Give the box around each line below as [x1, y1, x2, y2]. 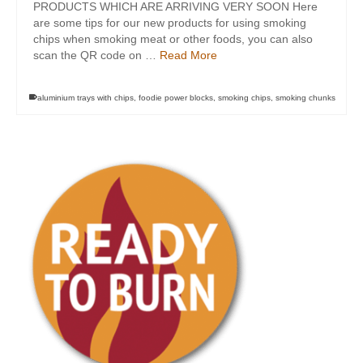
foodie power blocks [139, 93, 213, 102]
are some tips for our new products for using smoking [33, 16, 306, 29]
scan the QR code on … [33, 49, 160, 62]
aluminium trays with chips [37, 93, 134, 102]
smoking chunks [275, 93, 335, 102]
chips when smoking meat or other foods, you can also [33, 32, 313, 45]
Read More [160, 49, 217, 62]
